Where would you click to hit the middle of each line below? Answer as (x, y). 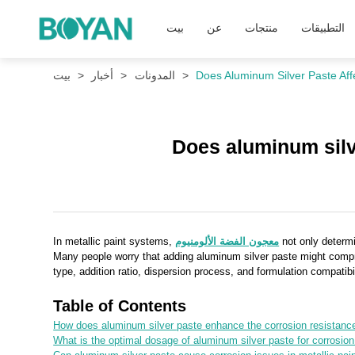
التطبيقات (323, 29)
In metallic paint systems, (115, 242)
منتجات (261, 29)
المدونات (155, 75)
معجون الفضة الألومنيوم (227, 242)
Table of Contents (120, 306)
